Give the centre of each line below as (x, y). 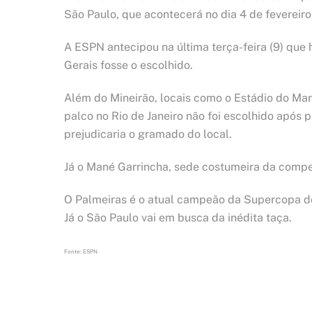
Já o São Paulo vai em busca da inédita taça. (178, 217)
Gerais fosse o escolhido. (128, 65)
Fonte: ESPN (81, 252)
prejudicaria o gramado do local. (148, 134)
